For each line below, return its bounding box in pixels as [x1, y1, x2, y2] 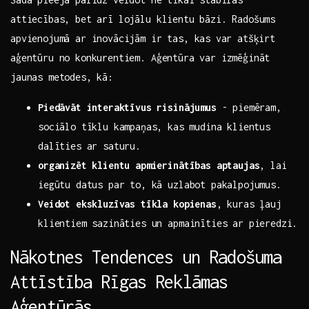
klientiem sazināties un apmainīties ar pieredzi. [38, 217, 298, 230]
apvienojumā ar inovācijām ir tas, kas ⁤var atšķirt [10, 32, 275, 45]
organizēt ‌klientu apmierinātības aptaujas [38, 159, 260, 172]
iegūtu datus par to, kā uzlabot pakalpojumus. [38, 179, 281, 191]
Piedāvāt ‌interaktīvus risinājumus [38, 101, 217, 114]
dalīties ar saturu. [38, 140, 141, 152]
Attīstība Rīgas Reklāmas [10, 271, 228, 292]
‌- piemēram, [216, 101, 281, 114]
